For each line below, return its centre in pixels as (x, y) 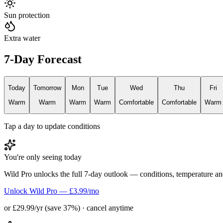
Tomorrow (47, 88)
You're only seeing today (43, 157)
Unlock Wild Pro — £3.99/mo (52, 191)
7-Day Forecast (43, 59)
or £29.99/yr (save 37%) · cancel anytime (69, 208)
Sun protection (27, 15)
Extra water (22, 38)
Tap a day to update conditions (52, 126)
